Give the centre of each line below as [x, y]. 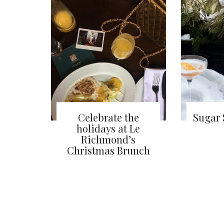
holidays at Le [108, 128]
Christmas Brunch [108, 150]
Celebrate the [108, 117]
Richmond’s [108, 139]
